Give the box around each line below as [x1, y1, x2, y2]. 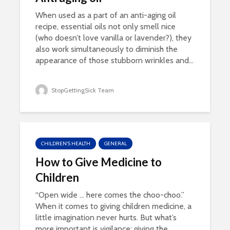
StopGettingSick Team [50, 86, 114, 94]
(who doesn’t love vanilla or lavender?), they [35, 33, 191, 43]
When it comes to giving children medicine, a [35, 201, 191, 211]
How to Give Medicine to [35, 155, 162, 169]
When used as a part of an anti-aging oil [35, 10, 176, 20]
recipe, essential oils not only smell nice [35, 22, 176, 31]
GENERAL [104, 140, 127, 147]
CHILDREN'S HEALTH [41, 140, 90, 147]
